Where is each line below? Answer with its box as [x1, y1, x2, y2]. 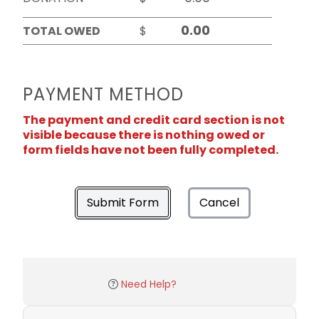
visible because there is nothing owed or [23, 126, 265, 143]
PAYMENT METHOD [23, 82, 184, 106]
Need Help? [121, 276, 177, 291]
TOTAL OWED [23, 22, 100, 39]
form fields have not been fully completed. [23, 141, 278, 158]
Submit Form [87, 194, 159, 211]
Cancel [199, 194, 239, 211]
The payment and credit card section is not [23, 111, 285, 128]
